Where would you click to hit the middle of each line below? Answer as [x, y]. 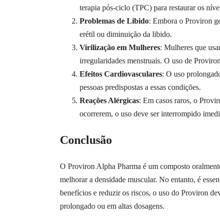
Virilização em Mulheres [120, 48]
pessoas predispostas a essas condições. [140, 87]
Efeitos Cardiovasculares [121, 74]
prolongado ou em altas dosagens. [112, 206]
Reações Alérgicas [109, 101]
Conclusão [86, 140]
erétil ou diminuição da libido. [126, 34]
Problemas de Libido [114, 21]
